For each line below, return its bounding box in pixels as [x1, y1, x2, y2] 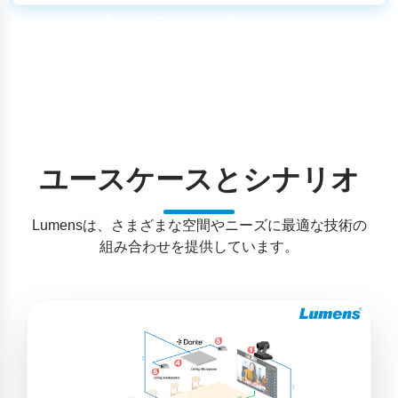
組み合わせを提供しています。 [99, 239, 298, 253]
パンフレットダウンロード [122, 14, 297, 28]
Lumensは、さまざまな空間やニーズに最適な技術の [31, 218, 367, 232]
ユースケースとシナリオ [38, 165, 360, 194]
